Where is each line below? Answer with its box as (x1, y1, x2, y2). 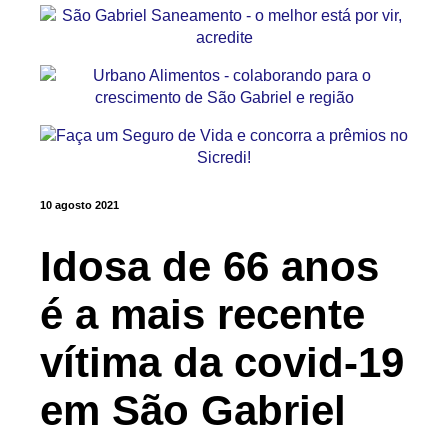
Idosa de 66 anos (40, 242, 379, 290)
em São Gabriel (40, 386, 346, 434)
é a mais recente (40, 290, 365, 338)
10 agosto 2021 (40, 199, 119, 212)
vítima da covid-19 (40, 338, 404, 386)
